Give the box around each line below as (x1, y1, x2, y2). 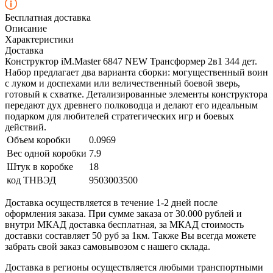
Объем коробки (7, 134, 71, 145)
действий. (5, 121, 46, 132)
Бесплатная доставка (5, 12, 91, 23)
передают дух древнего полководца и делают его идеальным (5, 99, 258, 110)
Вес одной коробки (7, 147, 87, 158)
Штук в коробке (7, 161, 73, 172)
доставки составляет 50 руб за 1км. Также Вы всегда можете (5, 230, 256, 241)
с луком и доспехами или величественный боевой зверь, (5, 77, 240, 88)
